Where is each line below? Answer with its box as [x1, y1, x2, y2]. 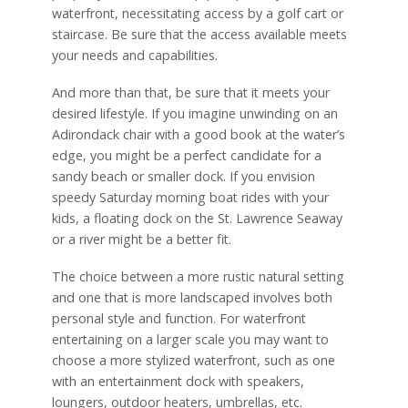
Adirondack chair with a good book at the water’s [51, 126, 345, 144]
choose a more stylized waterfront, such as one [51, 352, 335, 370]
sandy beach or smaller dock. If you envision [51, 168, 315, 186]
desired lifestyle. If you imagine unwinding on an [51, 105, 338, 123]
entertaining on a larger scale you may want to [51, 331, 329, 349]
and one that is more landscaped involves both [51, 289, 332, 307]
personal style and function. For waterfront [51, 310, 306, 328]
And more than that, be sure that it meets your [51, 84, 330, 102]
